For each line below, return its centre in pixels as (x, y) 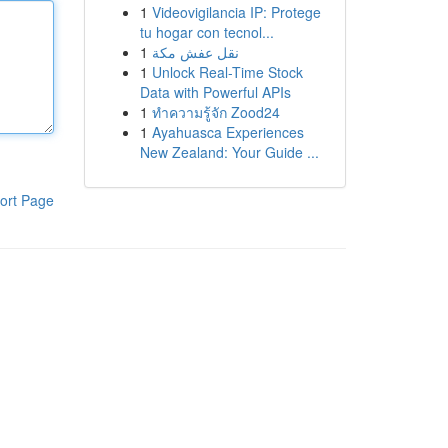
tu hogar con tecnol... (206, 32)
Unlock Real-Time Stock (227, 72)
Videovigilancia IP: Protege (236, 12)
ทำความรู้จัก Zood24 (215, 112)
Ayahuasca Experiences (227, 132)
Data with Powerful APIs (215, 92)
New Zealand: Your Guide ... (229, 152)
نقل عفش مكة (195, 52)
